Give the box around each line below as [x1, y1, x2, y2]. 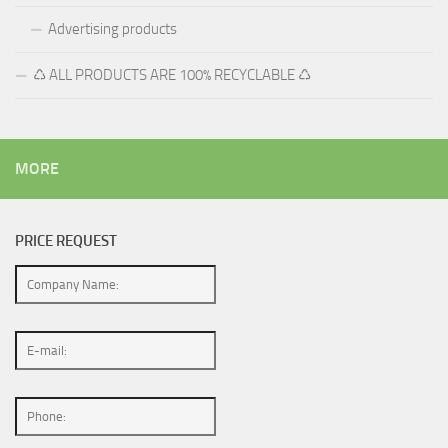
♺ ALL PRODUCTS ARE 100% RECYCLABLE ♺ [33, 65, 311, 84]
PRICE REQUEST [15, 231, 117, 250]
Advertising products [48, 19, 177, 38]
